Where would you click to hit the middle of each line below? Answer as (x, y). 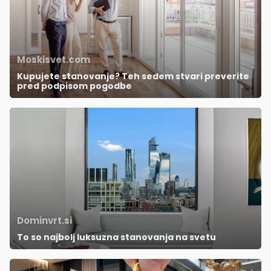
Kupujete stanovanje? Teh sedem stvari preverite (133, 77)
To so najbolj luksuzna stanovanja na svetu (116, 237)
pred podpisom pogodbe (74, 86)
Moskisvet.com (54, 60)
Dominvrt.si (44, 221)
